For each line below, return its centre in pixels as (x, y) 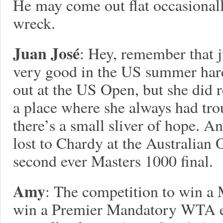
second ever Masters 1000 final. (113, 161)
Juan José (46, 53)
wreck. (34, 23)
